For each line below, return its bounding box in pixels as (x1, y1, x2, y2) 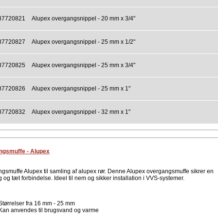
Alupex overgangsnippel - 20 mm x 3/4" (32, 15, 135, 22)
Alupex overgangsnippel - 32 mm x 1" (32, 109, 130, 116)
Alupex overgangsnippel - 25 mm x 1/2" (32, 38, 135, 46)
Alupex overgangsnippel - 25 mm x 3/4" (32, 62, 135, 69)
